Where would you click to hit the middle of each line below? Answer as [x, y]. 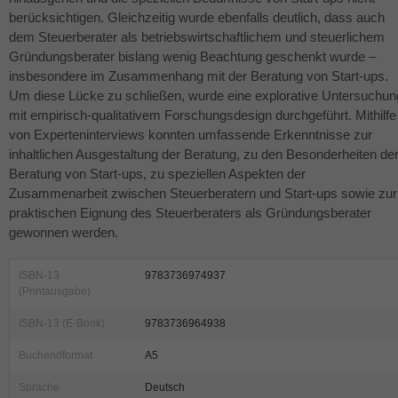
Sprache [39, 388]
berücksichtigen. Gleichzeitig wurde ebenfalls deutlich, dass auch [197, 18]
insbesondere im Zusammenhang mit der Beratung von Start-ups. [199, 76]
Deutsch [165, 388]
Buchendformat [56, 356]
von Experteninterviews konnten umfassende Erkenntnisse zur [191, 135]
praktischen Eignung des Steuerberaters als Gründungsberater [190, 213]
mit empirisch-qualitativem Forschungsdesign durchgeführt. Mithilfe [203, 115]
